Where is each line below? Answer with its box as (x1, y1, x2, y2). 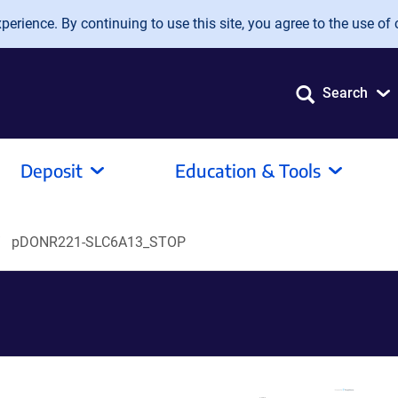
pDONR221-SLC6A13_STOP (12, 234, 186, 251)
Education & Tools (175, 159, 321, 181)
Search (322, 84, 368, 101)
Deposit (20, 159, 83, 181)
